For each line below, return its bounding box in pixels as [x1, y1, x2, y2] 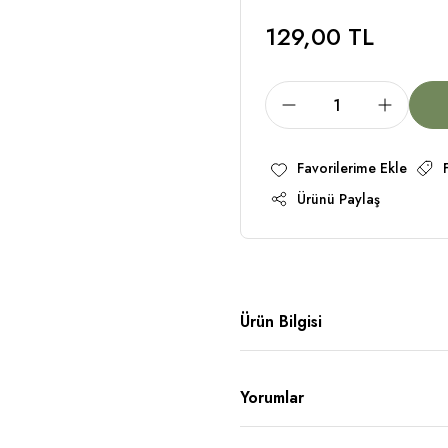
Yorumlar [240, 386, 304, 410]
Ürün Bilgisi [240, 310, 322, 334]
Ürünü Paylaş [297, 188, 380, 209]
